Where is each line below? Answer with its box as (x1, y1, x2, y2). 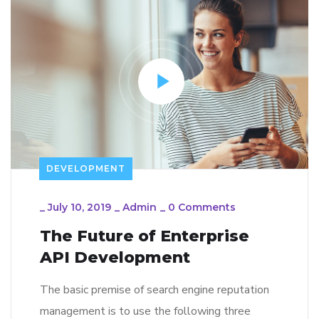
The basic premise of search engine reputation (40, 281, 269, 298)
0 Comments (168, 200, 236, 214)
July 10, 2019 (48, 200, 111, 214)
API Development (40, 247, 190, 267)
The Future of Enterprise (40, 226, 249, 246)
